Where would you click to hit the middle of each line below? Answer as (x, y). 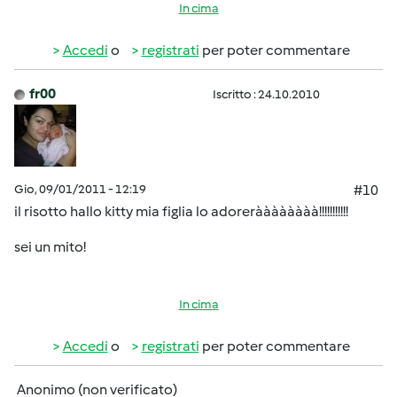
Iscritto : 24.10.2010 (266, 95)
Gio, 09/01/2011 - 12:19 (80, 190)
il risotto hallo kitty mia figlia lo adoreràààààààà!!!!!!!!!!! (181, 212)
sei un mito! (50, 247)
